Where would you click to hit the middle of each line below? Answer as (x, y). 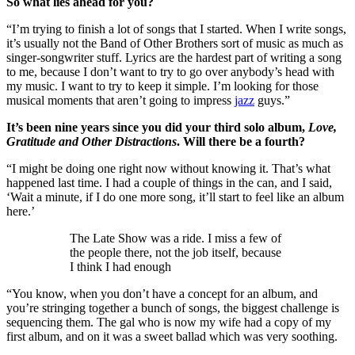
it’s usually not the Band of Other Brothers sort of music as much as (175, 44)
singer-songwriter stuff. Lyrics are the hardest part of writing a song (174, 58)
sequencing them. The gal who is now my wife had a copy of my (169, 323)
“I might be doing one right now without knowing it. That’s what (168, 169)
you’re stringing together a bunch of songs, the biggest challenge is (173, 308)
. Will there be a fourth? (241, 142)
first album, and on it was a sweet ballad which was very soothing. (174, 337)
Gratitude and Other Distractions (92, 142)
